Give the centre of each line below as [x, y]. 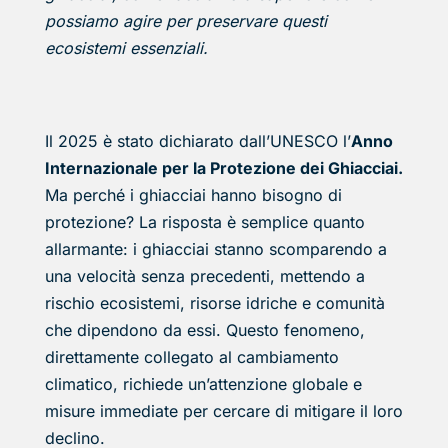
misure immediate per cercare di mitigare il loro [223, 410]
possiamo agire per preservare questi [185, 20]
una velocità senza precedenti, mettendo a [204, 275]
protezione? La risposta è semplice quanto [204, 221]
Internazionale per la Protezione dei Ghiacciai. [223, 167]
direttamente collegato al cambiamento [191, 356]
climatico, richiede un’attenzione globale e [203, 383]
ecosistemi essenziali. [126, 47]
